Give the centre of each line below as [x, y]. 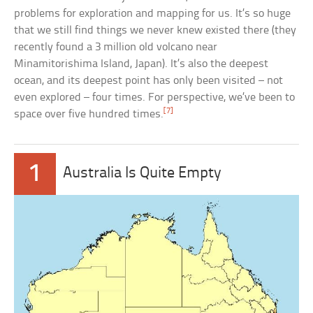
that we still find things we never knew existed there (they [155, 30]
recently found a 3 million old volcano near [116, 47]
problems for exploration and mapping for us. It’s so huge [153, 13]
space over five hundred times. [89, 114]
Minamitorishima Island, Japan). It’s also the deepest [141, 64]
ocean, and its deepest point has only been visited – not [149, 80]
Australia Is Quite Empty [143, 173]
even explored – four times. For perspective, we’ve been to [155, 97]
